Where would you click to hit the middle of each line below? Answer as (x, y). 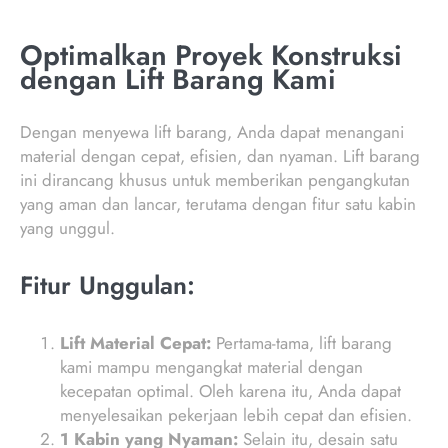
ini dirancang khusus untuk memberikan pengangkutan (215, 180)
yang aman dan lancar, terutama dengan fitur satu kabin (218, 204)
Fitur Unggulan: (107, 285)
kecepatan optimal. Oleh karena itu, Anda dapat (230, 390)
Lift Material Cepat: (135, 342)
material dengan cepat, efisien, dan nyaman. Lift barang (220, 156)
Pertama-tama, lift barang (301, 342)
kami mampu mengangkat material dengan (211, 366)
